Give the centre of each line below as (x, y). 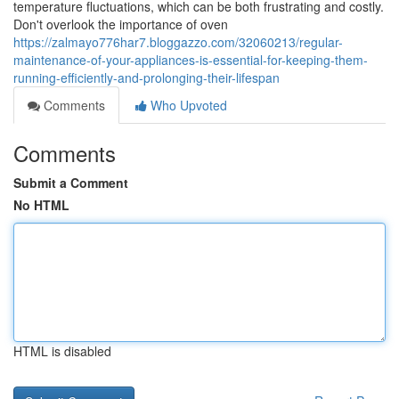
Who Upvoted (187, 105)
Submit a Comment (71, 183)
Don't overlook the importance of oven (121, 24)
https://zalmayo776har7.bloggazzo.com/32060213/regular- (178, 42)
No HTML (41, 205)
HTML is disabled (62, 351)
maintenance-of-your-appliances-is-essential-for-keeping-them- (191, 60)
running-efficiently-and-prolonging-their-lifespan (147, 77)
